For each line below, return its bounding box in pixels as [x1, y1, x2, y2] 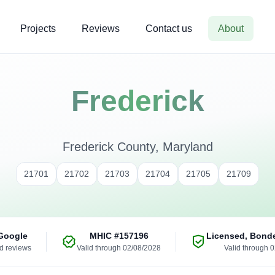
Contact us [145, 23, 192, 34]
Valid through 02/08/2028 [77, 244, 161, 252]
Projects [20, 23, 56, 34]
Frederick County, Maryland [62, 140, 213, 153]
